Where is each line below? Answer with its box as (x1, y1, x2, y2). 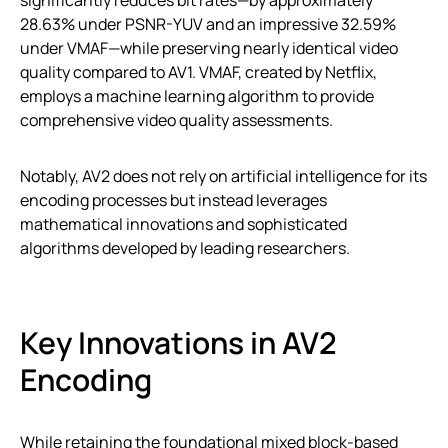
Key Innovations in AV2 (20, 321, 337, 363)
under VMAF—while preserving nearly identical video (20, 36, 398, 59)
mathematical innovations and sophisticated (20, 212, 347, 235)
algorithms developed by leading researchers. (20, 236, 350, 259)
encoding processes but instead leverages (20, 188, 327, 211)
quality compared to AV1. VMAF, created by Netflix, (20, 60, 377, 83)
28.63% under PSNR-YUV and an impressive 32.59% (20, 12, 396, 35)
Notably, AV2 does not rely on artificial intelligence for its (20, 164, 427, 187)
